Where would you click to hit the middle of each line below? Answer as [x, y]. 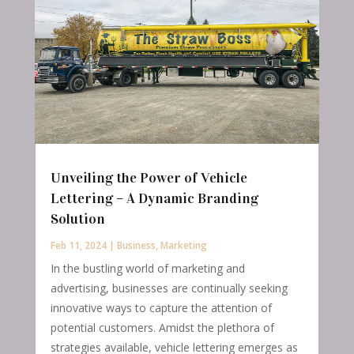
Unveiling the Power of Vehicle [149, 177]
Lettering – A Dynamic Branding [154, 198]
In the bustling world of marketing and [147, 268]
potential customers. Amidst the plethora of [162, 327]
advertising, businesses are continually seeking [169, 288]
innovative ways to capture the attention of [161, 307]
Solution [77, 218]
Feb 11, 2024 [78, 245]
